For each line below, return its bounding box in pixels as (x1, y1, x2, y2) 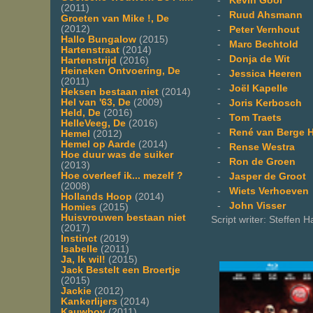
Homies (61, 201, 96, 212)
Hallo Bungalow (61, 34, 136, 45)
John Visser (229, 200, 286, 211)
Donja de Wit (229, 53, 290, 64)
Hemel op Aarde (61, 138, 136, 150)
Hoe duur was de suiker (61, 149, 173, 160)
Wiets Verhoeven (229, 185, 309, 196)
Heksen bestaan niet (61, 86, 159, 97)
